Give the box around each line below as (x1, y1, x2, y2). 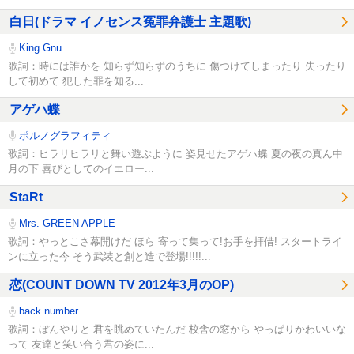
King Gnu (16, 42, 62, 55)
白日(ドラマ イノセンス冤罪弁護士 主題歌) (9, 15, 251, 29)
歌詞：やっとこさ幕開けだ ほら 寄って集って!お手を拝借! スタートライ (8, 235, 342, 247)
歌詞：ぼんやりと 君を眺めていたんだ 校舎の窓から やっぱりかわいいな (8, 322, 346, 335)
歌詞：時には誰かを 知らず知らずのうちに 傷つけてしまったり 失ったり (8, 59, 346, 72)
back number (16, 305, 79, 318)
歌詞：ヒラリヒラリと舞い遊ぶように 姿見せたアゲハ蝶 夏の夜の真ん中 (8, 147, 343, 160)
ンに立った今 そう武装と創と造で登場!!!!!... (8, 250, 211, 262)
